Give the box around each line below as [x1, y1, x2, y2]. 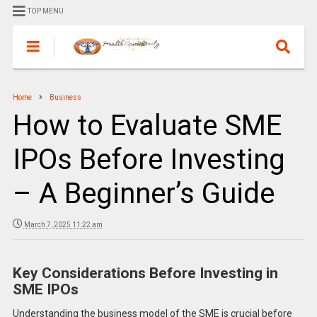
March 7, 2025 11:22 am [23, 221, 103, 229]
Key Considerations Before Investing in [12, 265, 278, 282]
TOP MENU [27, 7, 64, 15]
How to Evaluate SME [12, 109, 282, 142]
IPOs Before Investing [12, 143, 285, 176]
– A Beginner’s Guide [12, 177, 275, 210]
